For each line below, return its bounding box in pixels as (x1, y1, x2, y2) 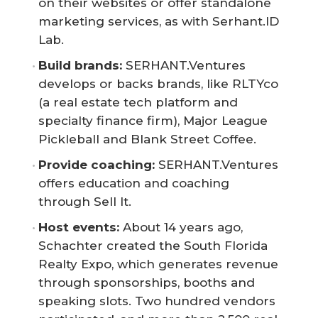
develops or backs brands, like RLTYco (38, 76, 278, 91)
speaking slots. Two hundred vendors (38, 293, 275, 308)
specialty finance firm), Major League (38, 113, 268, 128)
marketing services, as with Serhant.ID (38, 13, 279, 28)
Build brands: (38, 57, 122, 72)
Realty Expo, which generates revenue (38, 256, 278, 271)
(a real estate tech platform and (38, 94, 238, 109)
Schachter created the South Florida (38, 238, 268, 253)
